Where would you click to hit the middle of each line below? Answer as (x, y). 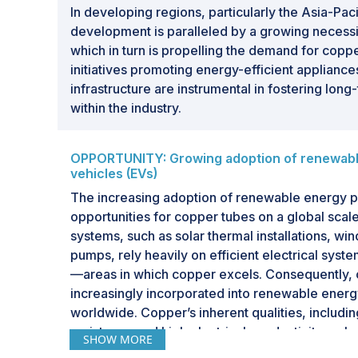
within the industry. (126, 108)
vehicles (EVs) (114, 173)
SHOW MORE (117, 339)
